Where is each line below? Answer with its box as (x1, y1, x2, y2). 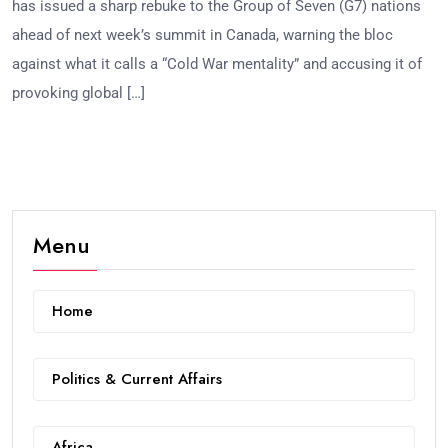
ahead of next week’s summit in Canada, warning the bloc (12, 25, 393, 44)
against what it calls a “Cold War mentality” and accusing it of (12, 54, 422, 73)
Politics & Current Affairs (52, 367, 222, 390)
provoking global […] (12, 83, 145, 102)
